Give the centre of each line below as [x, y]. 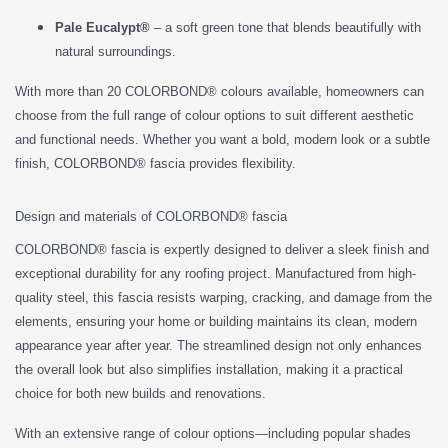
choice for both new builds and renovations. [140, 393]
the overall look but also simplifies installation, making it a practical [209, 369]
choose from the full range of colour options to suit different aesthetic [214, 115]
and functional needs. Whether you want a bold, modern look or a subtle [222, 139]
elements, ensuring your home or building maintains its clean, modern [216, 321]
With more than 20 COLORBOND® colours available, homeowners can [219, 91]
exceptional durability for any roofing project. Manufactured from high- [215, 273]
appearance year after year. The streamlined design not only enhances [218, 345]
